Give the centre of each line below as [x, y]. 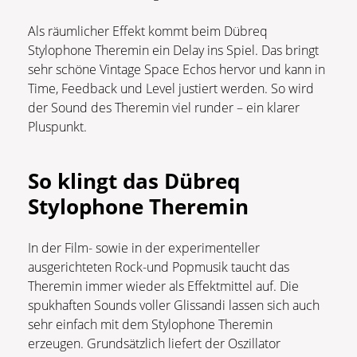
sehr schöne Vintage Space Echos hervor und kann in [177, 70]
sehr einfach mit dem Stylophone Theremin [150, 325]
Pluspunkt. [57, 127]
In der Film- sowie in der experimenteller [144, 248]
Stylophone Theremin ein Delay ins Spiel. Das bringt [173, 51]
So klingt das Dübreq [134, 181]
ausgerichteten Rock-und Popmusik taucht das [159, 267]
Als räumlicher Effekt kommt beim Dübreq [148, 31]
